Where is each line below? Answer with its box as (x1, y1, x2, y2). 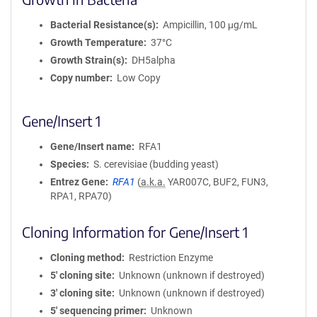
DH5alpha (131, 54, 175, 66)
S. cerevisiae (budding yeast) (93, 158, 219, 170)
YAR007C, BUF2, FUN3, (165, 176, 268, 188)
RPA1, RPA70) (50, 190, 112, 202)
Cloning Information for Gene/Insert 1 (22, 223, 248, 241)
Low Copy (116, 72, 161, 83)
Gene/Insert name (50, 141, 132, 152)
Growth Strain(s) (50, 54, 125, 66)
